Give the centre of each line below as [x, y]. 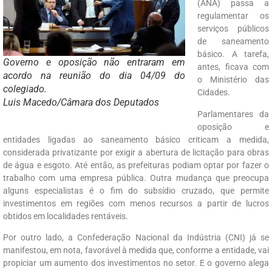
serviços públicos [233, 29]
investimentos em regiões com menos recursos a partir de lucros [136, 203]
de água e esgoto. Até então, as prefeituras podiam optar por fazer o [136, 165]
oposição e [233, 127]
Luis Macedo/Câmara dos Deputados [81, 103]
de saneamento [233, 42]
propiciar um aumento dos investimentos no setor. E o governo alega [136, 263]
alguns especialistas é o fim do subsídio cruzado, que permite [136, 190]
